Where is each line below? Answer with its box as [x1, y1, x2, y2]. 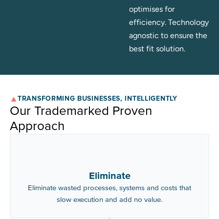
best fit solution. [129, 44, 185, 53]
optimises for [129, 4, 175, 14]
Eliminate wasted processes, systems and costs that [28, 183, 191, 193]
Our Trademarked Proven [10, 103, 152, 119]
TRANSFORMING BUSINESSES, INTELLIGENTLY [18, 94, 177, 103]
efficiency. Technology [129, 18, 209, 27]
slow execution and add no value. [57, 195, 162, 204]
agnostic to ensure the [129, 31, 207, 40]
